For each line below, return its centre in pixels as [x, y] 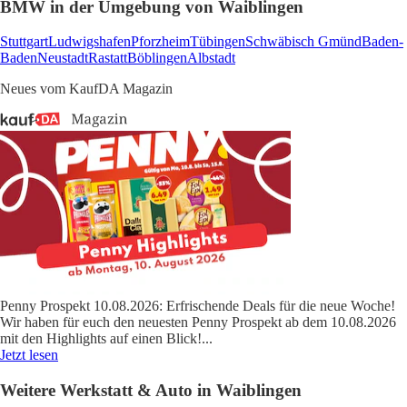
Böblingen [157, 58]
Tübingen [218, 42]
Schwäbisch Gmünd [303, 42]
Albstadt [211, 58]
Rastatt [108, 58]
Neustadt [63, 58]
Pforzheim [160, 42]
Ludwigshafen [89, 42]
